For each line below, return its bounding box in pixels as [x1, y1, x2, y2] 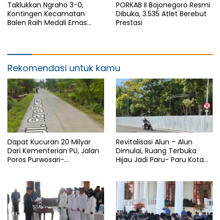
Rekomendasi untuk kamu [7, 61, 120, 74]
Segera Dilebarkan [7, 172, 69, 183]
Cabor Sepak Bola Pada [7, 26, 86, 36]
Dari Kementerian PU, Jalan [7, 146, 99, 156]
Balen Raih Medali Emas [7, 17, 87, 27]
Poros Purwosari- [7, 155, 64, 165]
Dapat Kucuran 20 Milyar [7, 137, 91, 147]
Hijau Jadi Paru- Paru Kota [116, 155, 204, 165]
